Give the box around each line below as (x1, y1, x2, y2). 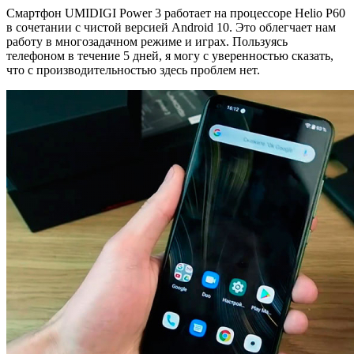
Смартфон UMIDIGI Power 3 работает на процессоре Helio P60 (6, 6, 345, 20)
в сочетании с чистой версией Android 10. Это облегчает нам (6, 20, 336, 34)
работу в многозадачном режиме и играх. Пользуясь (6, 34, 288, 48)
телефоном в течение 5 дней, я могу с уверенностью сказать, (6, 48, 333, 62)
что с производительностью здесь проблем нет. (6, 62, 260, 77)
